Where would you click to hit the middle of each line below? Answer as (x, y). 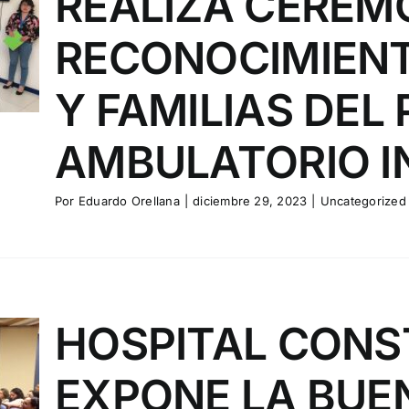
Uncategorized (363, 200)
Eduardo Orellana (129, 200)
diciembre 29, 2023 (250, 200)
